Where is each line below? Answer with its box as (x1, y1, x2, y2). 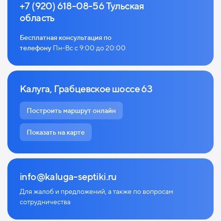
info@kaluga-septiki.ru (20, 171, 117, 182)
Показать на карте (27, 128, 85, 136)
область (20, 12, 57, 23)
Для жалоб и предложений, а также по (20, 187, 141, 195)
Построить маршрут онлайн (27, 107, 116, 114)
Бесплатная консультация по (20, 34, 111, 41)
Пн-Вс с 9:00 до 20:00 (53, 44, 126, 52)
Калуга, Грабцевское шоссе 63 (20, 83, 152, 94)
